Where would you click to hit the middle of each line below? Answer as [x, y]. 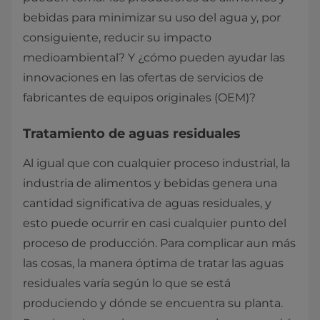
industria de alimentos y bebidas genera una [150, 184]
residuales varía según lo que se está [127, 284]
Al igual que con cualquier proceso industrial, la [156, 164]
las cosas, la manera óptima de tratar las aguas [153, 264]
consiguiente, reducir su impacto [117, 38]
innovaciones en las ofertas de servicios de [143, 78]
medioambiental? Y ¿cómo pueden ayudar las [154, 58]
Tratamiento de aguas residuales [132, 134]
